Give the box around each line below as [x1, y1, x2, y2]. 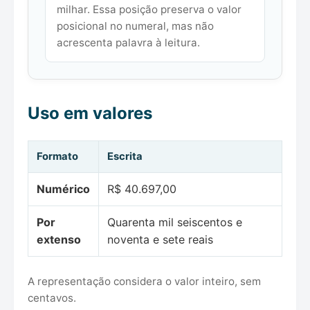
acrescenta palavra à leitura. [57, 36, 200, 50]
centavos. [28, 291, 76, 305]
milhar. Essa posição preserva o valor [57, 3, 241, 17]
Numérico [37, 182, 90, 197]
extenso [37, 232, 81, 247]
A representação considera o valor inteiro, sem [28, 275, 261, 289]
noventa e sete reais [107, 232, 213, 247]
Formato [37, 150, 78, 163]
